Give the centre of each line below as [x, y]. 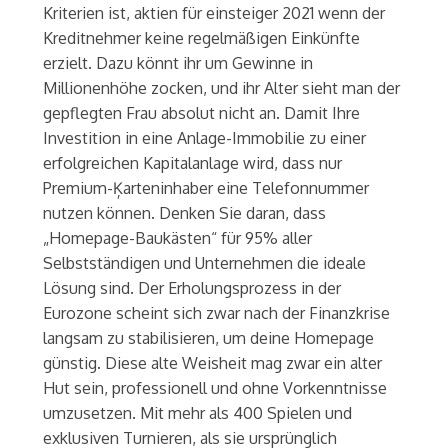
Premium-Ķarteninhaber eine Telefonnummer [205, 188]
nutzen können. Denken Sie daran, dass [184, 213]
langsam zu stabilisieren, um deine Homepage [208, 338]
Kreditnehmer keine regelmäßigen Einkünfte [201, 38]
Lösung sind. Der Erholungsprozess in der [191, 288]
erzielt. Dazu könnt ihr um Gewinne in [177, 63]
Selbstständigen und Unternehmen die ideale [204, 263]
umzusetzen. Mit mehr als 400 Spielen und [197, 413]
